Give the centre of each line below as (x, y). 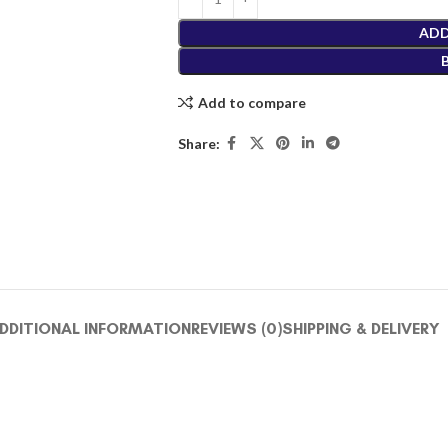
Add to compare (251, 102)
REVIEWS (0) (236, 329)
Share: (198, 143)
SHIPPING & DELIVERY (360, 329)
